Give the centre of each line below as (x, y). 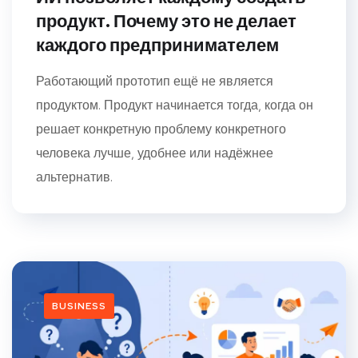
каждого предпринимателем (157, 45)
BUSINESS (79, 306)
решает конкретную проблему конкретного (161, 129)
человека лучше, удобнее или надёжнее (155, 153)
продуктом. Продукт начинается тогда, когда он (175, 105)
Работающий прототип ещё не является (155, 81)
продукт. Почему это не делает (166, 21)
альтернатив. (74, 177)
